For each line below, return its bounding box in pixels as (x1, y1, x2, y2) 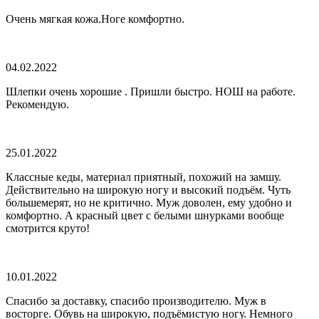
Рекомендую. (6, 98, 69, 110)
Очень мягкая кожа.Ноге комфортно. (6, 12, 184, 25)
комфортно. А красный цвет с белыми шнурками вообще (6, 209, 284, 221)
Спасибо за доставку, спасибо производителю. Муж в (6, 294, 266, 307)
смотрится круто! (6, 221, 90, 234)
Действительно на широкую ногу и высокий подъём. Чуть (6, 183, 291, 196)
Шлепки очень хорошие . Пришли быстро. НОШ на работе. (6, 85, 296, 98)
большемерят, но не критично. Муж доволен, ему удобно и (6, 196, 292, 209)
